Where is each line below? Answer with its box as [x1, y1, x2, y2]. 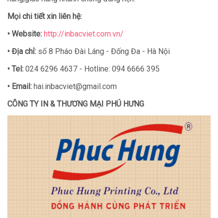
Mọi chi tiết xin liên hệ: [7, 12, 82, 21]
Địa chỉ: [10, 47, 36, 56]
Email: [12, 82, 34, 91]
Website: [12, 29, 42, 39]
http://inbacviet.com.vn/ [44, 29, 124, 39]
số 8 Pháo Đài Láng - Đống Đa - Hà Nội [36, 47, 170, 56]
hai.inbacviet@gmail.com [34, 82, 117, 91]
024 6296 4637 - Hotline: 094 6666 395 [23, 64, 160, 74]
